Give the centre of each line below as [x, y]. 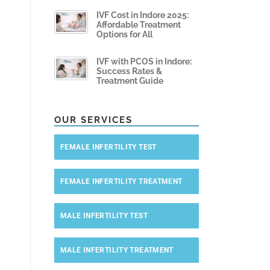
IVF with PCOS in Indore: [144, 62]
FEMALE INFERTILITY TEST [108, 147]
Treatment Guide [130, 81]
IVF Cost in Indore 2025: [143, 15]
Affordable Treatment [139, 25]
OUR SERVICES [93, 120]
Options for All [124, 35]
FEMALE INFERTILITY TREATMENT [121, 182]
